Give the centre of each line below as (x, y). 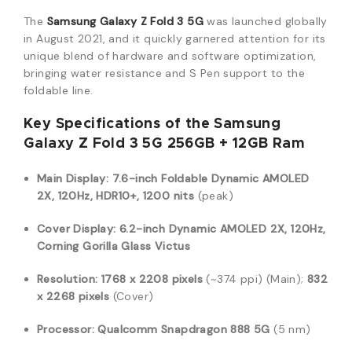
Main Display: (73, 178)
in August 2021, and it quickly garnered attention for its (175, 38)
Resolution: (68, 279)
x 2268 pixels (73, 296)
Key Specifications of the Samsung (152, 124)
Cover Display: (77, 229)
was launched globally (266, 21)
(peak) (214, 196)
